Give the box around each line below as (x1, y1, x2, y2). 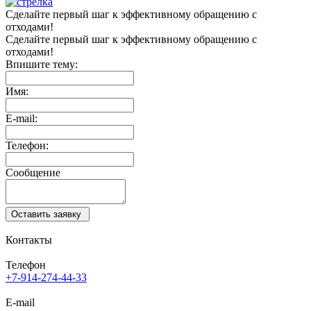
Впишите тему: (6, 58, 78, 71)
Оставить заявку (11, 209, 81, 220)
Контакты (6, 234, 52, 246)
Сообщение (6, 167, 60, 179)
